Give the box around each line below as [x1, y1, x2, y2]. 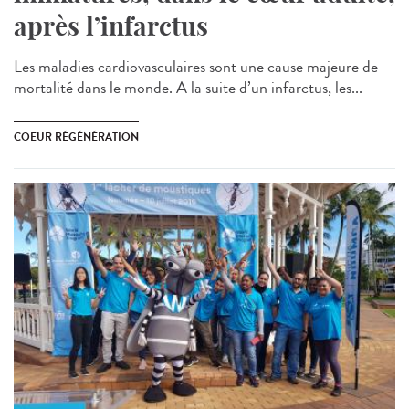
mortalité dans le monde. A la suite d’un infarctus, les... [14, 76, 362, 100]
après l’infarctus [14, 10, 208, 43]
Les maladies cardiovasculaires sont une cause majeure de [14, 55, 378, 79]
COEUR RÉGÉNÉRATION [14, 129, 139, 146]
